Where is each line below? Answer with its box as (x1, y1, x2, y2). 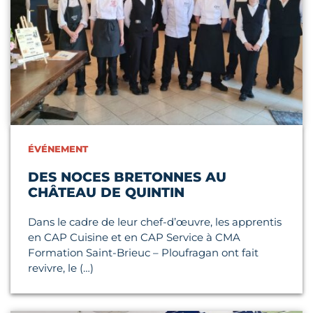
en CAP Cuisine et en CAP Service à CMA (28, 230, 240, 244)
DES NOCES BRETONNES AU (28, 168, 226, 185)
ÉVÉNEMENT (28, 143, 88, 154)
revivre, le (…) (28, 261, 94, 275)
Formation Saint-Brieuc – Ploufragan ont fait (28, 245, 259, 259)
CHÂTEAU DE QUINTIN (28, 184, 184, 201)
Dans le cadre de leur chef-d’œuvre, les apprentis (28, 214, 282, 228)
